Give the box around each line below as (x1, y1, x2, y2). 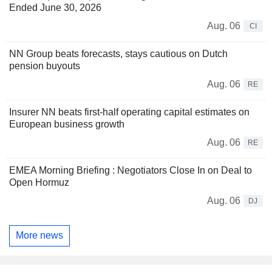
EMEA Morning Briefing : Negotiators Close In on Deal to (9, 165, 252, 175)
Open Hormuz (9, 177, 69, 188)
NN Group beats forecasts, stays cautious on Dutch (9, 48, 228, 59)
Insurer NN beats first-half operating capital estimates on (9, 106, 250, 117)
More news (16, 230, 63, 241)
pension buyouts (9, 60, 80, 71)
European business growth (9, 118, 124, 129)
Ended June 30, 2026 (9, 2, 101, 13)
